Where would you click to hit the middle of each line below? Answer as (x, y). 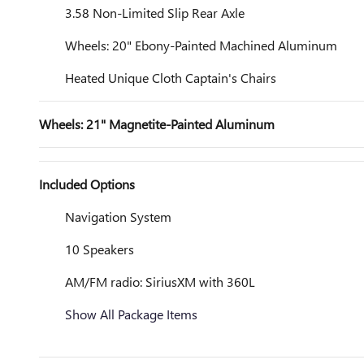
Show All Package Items (131, 314)
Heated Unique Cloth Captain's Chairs (171, 78)
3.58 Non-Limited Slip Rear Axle (155, 13)
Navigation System (118, 217)
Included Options (87, 184)
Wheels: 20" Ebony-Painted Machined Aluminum (201, 45)
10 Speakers (100, 249)
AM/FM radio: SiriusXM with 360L (160, 282)
